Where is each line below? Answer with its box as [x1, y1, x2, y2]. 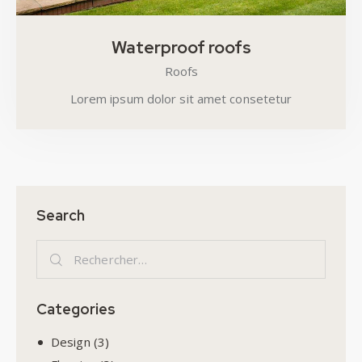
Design [51, 333, 90, 350]
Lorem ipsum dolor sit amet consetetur [69, 90, 293, 107]
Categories [36, 299, 116, 318]
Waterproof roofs [111, 36, 251, 58]
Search [36, 206, 85, 225]
